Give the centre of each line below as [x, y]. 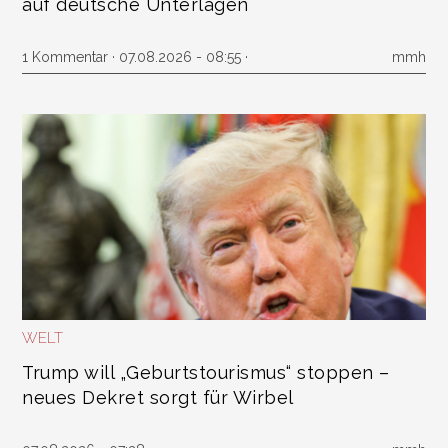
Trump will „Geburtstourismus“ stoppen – [206, 372]
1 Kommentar [65, 57]
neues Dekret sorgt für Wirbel [158, 397]
